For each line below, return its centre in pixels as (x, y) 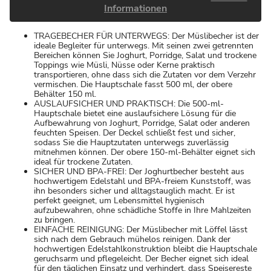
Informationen (135, 8)
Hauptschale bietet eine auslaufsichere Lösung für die (135, 113)
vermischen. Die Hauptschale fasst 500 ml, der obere (133, 84)
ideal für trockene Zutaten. (83, 162)
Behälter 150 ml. (65, 94)
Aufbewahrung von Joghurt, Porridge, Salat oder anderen (142, 123)
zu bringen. (54, 220)
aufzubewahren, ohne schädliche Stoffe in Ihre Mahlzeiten (142, 210)
